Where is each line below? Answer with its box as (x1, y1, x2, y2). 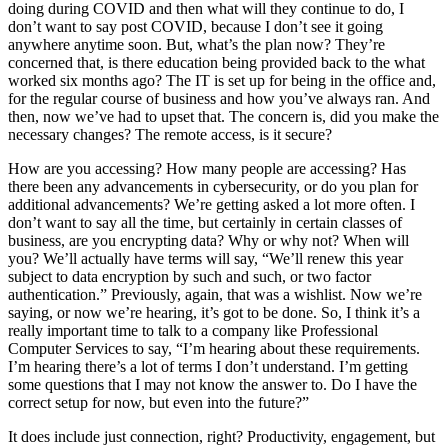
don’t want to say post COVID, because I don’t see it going (8, 18, 383, 36)
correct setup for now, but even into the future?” (8, 394, 309, 412)
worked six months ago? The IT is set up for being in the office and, (8, 72, 436, 90)
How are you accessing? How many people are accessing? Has (8, 160, 406, 178)
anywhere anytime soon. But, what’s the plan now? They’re (8, 36, 385, 54)
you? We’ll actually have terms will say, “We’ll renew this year (8, 250, 403, 268)
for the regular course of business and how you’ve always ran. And (8, 90, 430, 108)
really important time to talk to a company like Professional (8, 322, 378, 340)
